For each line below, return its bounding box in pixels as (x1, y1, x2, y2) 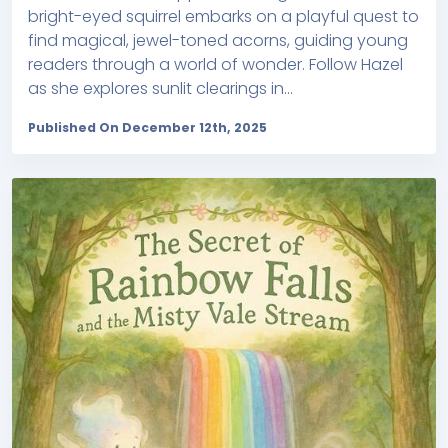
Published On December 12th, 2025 (28, 118, 267, 136)
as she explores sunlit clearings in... (28, 76, 293, 100)
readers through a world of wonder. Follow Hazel (28, 52, 403, 76)
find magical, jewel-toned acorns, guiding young (28, 28, 408, 52)
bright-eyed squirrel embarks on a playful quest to (28, 4, 419, 28)
